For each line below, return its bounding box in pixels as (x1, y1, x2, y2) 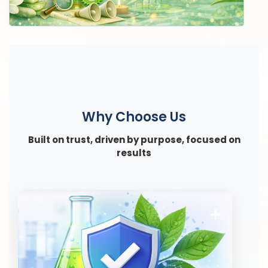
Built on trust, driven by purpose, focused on (28, 133, 240, 146)
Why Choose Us (82, 107, 186, 126)
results (117, 146, 151, 159)
